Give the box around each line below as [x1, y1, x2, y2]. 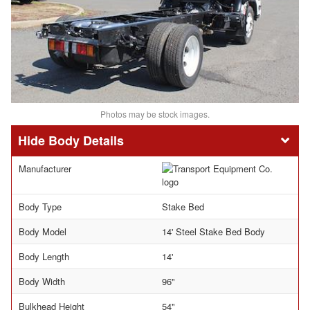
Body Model [19, 224, 66, 238]
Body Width [19, 274, 65, 288]
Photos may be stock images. [100, 107, 210, 120]
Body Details [48, 131, 124, 149]
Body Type [19, 199, 62, 213]
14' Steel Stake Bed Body [162, 224, 265, 238]
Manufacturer [19, 161, 71, 175]
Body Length [19, 249, 69, 263]
